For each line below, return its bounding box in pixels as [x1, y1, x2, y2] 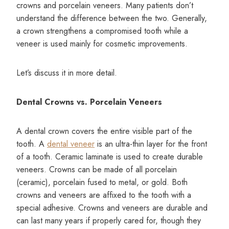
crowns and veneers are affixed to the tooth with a [16, 189, 191, 201]
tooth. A [16, 138, 47, 150]
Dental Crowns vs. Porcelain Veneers [16, 96, 162, 108]
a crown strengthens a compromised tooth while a [16, 25, 188, 37]
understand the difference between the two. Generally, [16, 12, 207, 24]
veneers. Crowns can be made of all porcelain [16, 163, 177, 175]
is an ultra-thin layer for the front [95, 138, 207, 150]
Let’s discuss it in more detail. [16, 66, 117, 79]
